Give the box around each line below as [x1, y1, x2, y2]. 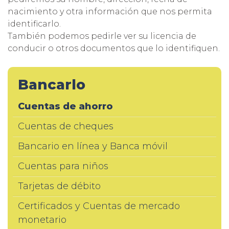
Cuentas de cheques [18, 121, 113, 132]
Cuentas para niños [18, 161, 108, 172]
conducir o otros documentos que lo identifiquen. [8, 43, 220, 53]
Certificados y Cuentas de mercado [18, 200, 180, 212]
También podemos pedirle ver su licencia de [8, 31, 196, 41]
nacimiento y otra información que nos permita [8, 7, 212, 16]
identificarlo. [8, 19, 61, 29]
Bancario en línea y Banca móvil [18, 141, 168, 152]
